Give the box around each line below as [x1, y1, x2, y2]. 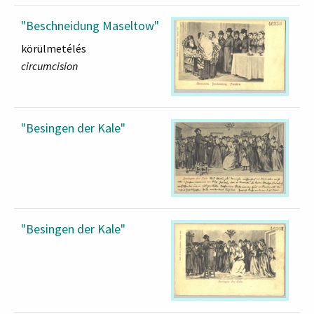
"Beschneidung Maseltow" [21, 17, 159, 34]
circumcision [21, 58, 78, 73]
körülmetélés [21, 41, 86, 55]
